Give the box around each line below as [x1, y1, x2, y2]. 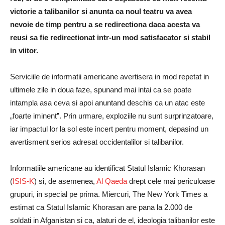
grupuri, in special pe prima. [10, 190, 102, 198]
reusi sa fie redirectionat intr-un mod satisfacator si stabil [10, 33, 210, 42]
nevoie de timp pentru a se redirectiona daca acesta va [10, 20, 200, 29]
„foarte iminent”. [10, 111, 63, 120]
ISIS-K [13, 177, 34, 185]
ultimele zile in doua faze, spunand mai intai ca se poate [10, 85, 191, 94]
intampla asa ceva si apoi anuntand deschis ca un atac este [10, 98, 205, 107]
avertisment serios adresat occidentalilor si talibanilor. [10, 138, 186, 146]
